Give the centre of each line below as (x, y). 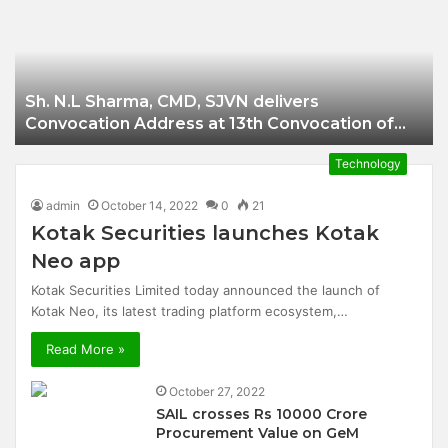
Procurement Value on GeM (258, 433)
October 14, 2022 (150, 205)
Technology (367, 163)
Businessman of (300, 18)
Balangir (268, 40)
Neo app (76, 261)
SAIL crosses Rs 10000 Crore (262, 414)
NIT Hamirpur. (83, 145)
